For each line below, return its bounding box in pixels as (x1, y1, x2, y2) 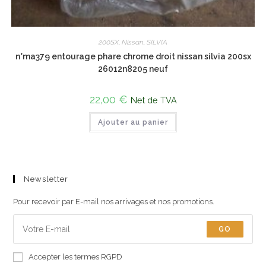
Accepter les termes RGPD (28, 252, 123, 262)
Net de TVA (130, 94, 177, 105)
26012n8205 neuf (98, 64, 168, 74)
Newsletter (24, 175, 69, 184)
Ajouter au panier (98, 118, 168, 126)
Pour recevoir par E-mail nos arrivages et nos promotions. (13, 197, 215, 207)
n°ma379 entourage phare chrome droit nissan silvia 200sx (15, 51, 251, 61)
